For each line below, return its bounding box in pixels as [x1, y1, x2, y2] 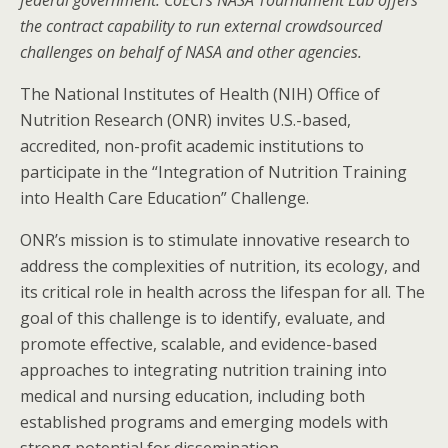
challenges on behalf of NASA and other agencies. [20, 41, 362, 63]
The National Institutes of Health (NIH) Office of [20, 83, 380, 105]
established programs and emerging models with [20, 411, 388, 433]
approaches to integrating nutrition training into [20, 359, 387, 381]
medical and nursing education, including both [20, 385, 365, 407]
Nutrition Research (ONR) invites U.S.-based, [20, 109, 351, 131]
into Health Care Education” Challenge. [20, 187, 309, 209]
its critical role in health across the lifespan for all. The [20, 281, 425, 303]
